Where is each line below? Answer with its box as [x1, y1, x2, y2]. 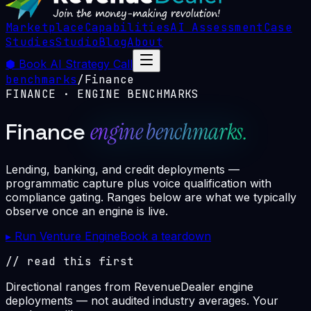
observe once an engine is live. [6, 204, 168, 219]
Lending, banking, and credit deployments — [6, 162, 239, 177]
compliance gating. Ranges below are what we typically [6, 190, 296, 205]
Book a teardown [120, 229, 211, 244]
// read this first [6, 254, 135, 269]
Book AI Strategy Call [19, 57, 133, 71]
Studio [56, 35, 99, 49]
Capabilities [84, 20, 171, 35]
